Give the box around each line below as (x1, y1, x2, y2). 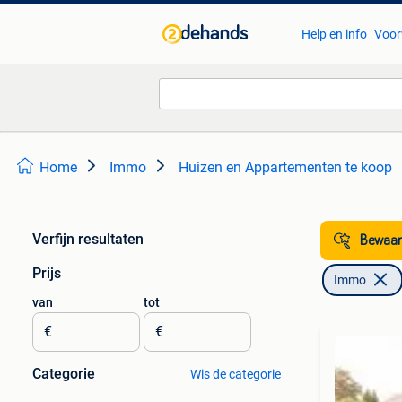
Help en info (301, 27, 367, 41)
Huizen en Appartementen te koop (179, 159, 392, 176)
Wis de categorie (189, 367, 281, 381)
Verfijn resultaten (32, 231, 144, 248)
